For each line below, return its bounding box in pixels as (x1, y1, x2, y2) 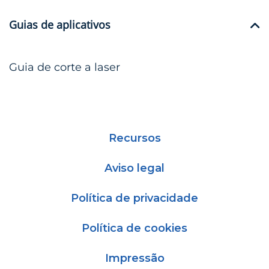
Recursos (108, 131, 161, 145)
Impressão (104, 251, 165, 265)
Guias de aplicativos (9, 17, 110, 32)
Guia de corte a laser (9, 60, 120, 74)
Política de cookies (82, 221, 187, 235)
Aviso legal (104, 161, 165, 175)
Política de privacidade (71, 191, 198, 205)
